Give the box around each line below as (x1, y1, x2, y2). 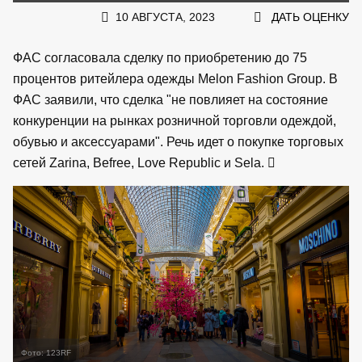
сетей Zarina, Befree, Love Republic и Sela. (13, 155, 267, 170)
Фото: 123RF (21, 347, 71, 357)
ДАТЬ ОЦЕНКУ (271, 10, 349, 23)
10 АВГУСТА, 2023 (116, 10, 215, 23)
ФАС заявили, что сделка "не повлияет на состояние (13, 92, 328, 107)
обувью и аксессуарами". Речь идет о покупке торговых (13, 134, 343, 149)
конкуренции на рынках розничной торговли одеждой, (13, 113, 336, 128)
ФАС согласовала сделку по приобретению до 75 (13, 50, 307, 65)
